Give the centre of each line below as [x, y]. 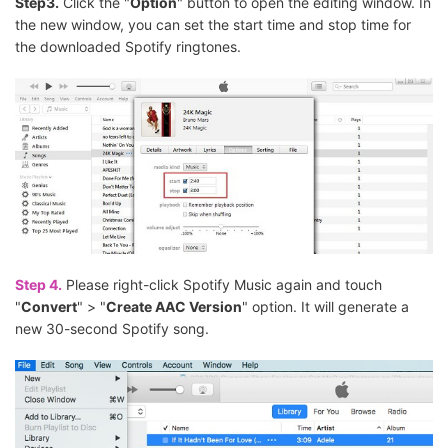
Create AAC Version [174, 307]
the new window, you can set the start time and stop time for [213, 25]
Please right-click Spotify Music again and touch [222, 285]
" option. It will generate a [325, 307]
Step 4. [38, 285]
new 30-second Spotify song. [112, 329]
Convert [49, 307]
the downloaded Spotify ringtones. [128, 47]
